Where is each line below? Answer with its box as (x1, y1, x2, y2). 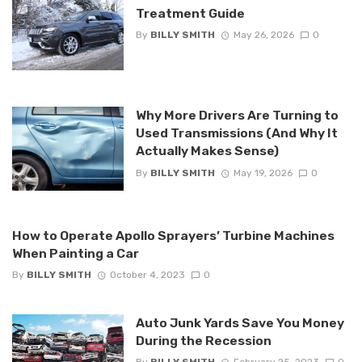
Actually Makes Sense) (135, 143, 279, 159)
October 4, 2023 (109, 269, 185, 281)
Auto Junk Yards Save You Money (135, 315, 344, 331)
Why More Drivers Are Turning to (135, 107, 339, 124)
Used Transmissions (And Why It (135, 125, 338, 141)
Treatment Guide (135, 5, 245, 21)
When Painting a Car (12, 245, 139, 261)
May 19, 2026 (233, 166, 293, 179)
